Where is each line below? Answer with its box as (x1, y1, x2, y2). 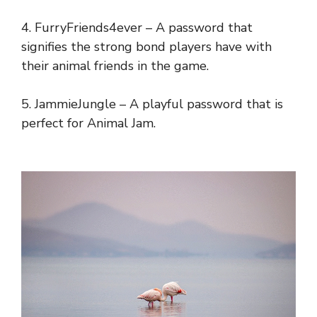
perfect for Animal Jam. (21, 115, 156, 132)
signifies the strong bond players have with (21, 38, 272, 55)
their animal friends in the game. (21, 57, 209, 74)
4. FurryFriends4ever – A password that (21, 19, 253, 36)
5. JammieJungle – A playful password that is (21, 96, 283, 113)
